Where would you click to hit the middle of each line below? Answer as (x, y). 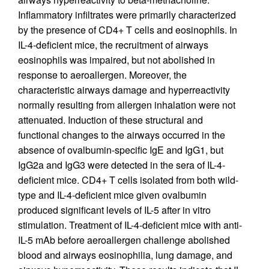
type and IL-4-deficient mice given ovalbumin (112, 195)
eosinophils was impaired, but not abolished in (116, 60)
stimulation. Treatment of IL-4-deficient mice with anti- (130, 225)
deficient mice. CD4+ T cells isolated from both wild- (128, 180)
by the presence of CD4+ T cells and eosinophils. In (128, 30)
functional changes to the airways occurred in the (122, 135)
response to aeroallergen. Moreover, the (102, 75)
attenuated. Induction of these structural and (110, 120)
